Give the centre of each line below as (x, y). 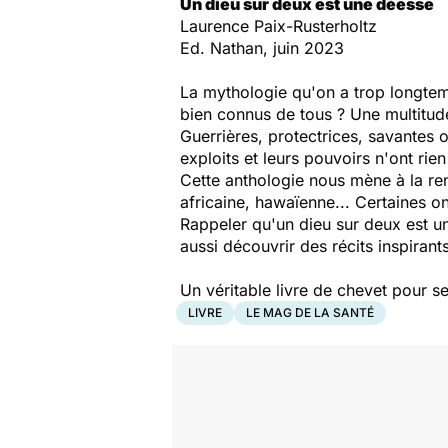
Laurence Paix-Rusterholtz (278, 26)
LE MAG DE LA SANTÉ (310, 312)
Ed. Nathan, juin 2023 (262, 48)
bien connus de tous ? (265, 114)
